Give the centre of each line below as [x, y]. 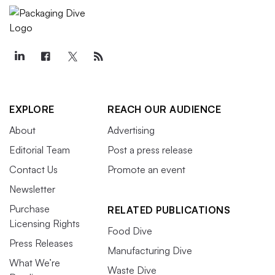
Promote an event [146, 170]
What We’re [35, 263]
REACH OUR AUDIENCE [164, 110]
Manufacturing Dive [150, 251]
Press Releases [41, 243]
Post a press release [150, 150]
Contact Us [33, 170]
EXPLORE [32, 110]
